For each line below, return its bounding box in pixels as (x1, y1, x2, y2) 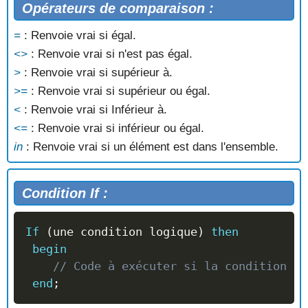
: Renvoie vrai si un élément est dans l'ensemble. (23, 140, 278, 154)
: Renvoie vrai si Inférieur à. (21, 103, 167, 117)
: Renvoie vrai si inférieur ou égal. (27, 122, 204, 135)
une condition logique (53, 224, 197, 239)
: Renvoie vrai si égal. (21, 29, 136, 43)
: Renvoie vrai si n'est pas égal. (27, 47, 192, 61)
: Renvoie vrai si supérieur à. (21, 66, 173, 80)
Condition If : (22, 186, 108, 201)
